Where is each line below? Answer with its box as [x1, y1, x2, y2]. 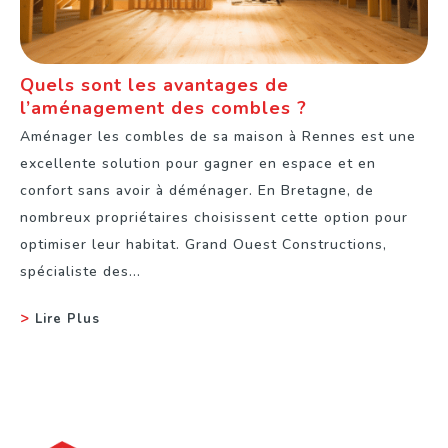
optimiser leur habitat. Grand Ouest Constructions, [20, 235, 387, 255]
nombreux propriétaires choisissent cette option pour [20, 208, 408, 228]
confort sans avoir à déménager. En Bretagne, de [20, 181, 374, 201]
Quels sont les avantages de [20, 73, 289, 98]
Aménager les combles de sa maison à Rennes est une [20, 127, 416, 147]
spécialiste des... [20, 262, 141, 282]
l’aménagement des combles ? [20, 96, 307, 121]
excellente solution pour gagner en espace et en [20, 154, 376, 174]
